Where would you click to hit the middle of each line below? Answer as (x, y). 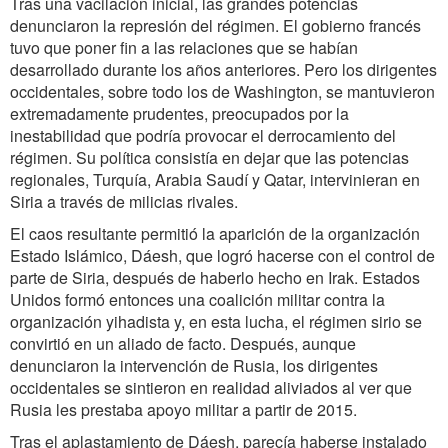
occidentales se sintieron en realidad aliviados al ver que (211, 387)
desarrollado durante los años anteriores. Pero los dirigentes (223, 69)
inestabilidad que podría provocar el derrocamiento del (203, 135)
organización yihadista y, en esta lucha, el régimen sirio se (216, 321)
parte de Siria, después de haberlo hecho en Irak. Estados (215, 277)
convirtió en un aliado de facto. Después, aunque (183, 343)
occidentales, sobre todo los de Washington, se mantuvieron (222, 91)
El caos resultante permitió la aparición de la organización (215, 233)
